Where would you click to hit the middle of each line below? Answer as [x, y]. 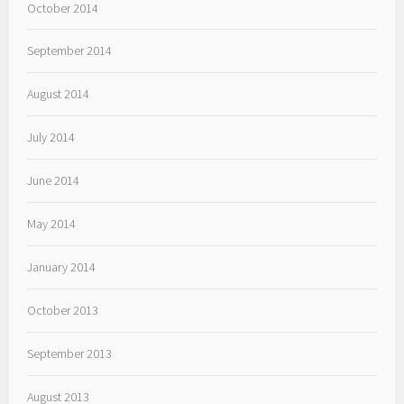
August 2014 [59, 94]
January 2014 [62, 267]
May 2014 [52, 224]
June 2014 [54, 181]
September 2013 [70, 354]
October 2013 [63, 311]
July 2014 [51, 138]
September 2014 [70, 51]
